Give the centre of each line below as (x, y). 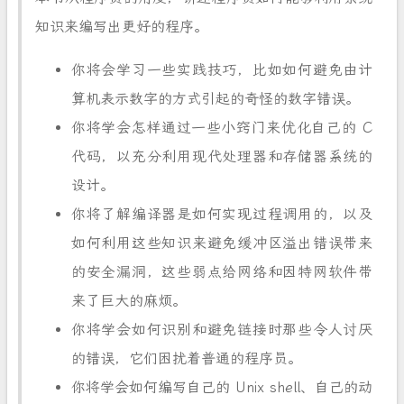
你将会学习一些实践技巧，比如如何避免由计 (222, 70)
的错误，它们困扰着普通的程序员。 (187, 358)
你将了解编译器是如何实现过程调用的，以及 (222, 214)
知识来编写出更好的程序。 (122, 27)
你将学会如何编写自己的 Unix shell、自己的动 (222, 387)
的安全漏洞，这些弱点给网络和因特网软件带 (222, 272)
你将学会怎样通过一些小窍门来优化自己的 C (222, 128)
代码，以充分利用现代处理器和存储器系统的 (222, 156)
